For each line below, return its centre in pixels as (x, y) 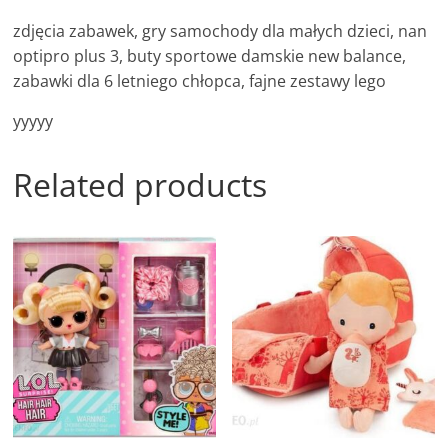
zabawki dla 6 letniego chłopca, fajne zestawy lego (200, 81)
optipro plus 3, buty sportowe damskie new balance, (210, 56)
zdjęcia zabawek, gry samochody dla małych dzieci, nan (220, 31)
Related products (140, 185)
